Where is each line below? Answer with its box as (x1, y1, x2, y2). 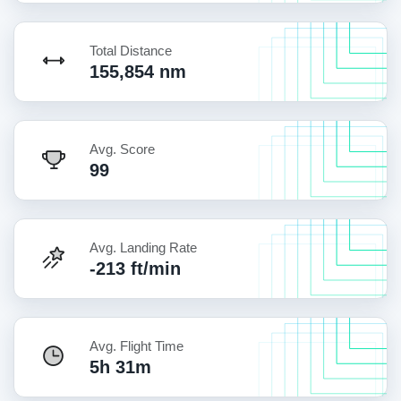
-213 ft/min (90, 258, 181, 278)
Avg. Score (90, 141, 155, 157)
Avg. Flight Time (90, 337, 183, 354)
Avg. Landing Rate (90, 239, 197, 255)
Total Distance (90, 42, 172, 58)
